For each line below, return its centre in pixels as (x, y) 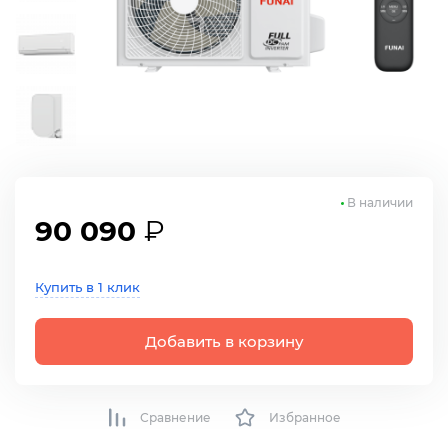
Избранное (304, 417)
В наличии (378, 203)
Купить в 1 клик (87, 287)
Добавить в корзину (224, 342)
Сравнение (175, 417)
